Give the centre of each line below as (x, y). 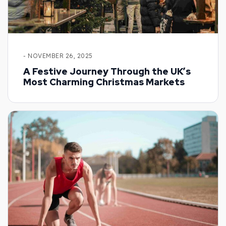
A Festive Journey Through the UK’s (107, 71)
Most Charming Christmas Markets (104, 82)
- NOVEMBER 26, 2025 (58, 55)
